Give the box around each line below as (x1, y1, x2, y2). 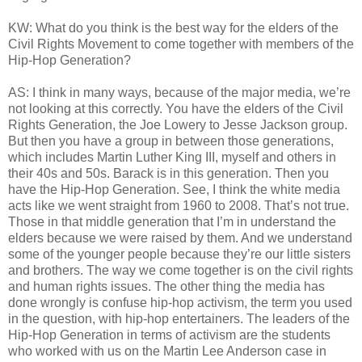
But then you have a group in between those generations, (8, 134, 334, 149)
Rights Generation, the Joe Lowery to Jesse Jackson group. (8, 118, 347, 133)
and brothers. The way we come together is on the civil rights (8, 263, 353, 278)
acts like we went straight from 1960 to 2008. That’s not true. (8, 199, 349, 213)
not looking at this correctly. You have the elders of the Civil (8, 102, 343, 116)
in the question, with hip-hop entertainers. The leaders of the (8, 312, 350, 326)
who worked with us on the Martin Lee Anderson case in (8, 344, 326, 359)
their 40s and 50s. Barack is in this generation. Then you (8, 166, 329, 181)
